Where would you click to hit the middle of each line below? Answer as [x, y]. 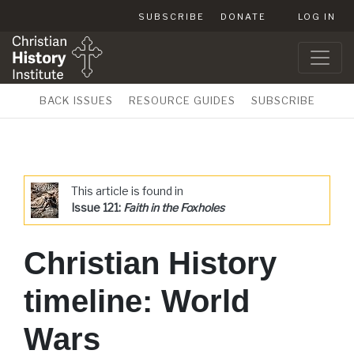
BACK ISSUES [76, 100]
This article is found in [127, 191]
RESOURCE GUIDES [182, 100]
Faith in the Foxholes [174, 207]
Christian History [150, 263]
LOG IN [317, 17]
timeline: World [137, 301]
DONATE [243, 17]
